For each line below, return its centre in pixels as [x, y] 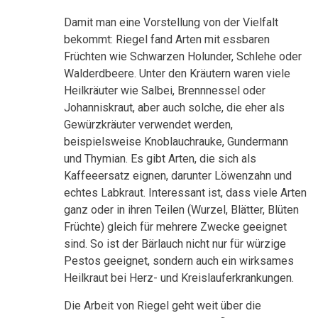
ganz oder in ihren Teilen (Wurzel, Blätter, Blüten [181, 210]
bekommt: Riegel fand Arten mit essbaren [167, 40]
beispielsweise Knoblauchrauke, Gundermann [176, 142]
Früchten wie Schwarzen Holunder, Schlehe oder [183, 57]
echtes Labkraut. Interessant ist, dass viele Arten [185, 193]
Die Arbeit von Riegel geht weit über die [163, 306]
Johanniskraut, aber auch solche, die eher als [174, 108]
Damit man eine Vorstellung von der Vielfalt [171, 23]
